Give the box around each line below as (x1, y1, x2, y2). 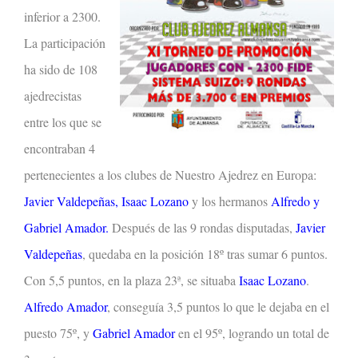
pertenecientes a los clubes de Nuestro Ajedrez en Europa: (24, 165, 316, 183)
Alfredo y (271, 192, 320, 209)
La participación (24, 34, 105, 51)
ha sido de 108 (24, 60, 97, 78)
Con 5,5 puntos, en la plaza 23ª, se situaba (24, 271, 239, 288)
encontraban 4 (24, 139, 95, 157)
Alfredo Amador (24, 297, 107, 315)
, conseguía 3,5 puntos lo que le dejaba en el (107, 297, 329, 315)
